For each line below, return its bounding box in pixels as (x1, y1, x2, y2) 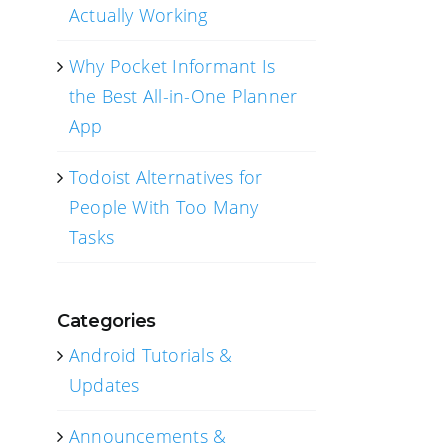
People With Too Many (68, 195, 259, 219)
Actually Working (68, 3, 208, 27)
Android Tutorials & (68, 343, 233, 367)
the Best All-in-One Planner (68, 84, 298, 108)
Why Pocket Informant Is (68, 54, 276, 78)
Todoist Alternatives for (68, 165, 263, 189)
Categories (56, 310, 157, 332)
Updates (68, 373, 140, 397)
